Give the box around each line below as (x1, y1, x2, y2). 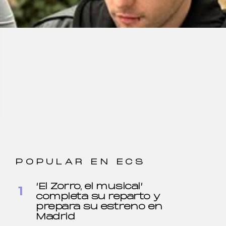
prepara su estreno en (36, 202, 162, 212)
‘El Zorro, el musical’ (36, 182, 143, 192)
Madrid (36, 212, 75, 222)
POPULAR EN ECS (16, 158, 146, 166)
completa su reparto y (36, 192, 160, 202)
